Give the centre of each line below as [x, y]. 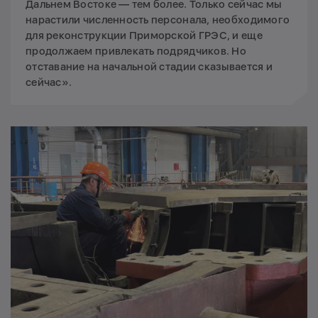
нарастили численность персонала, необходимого [158, 20]
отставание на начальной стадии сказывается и [149, 67]
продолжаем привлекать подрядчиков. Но [136, 51]
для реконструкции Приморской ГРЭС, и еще [144, 36]
